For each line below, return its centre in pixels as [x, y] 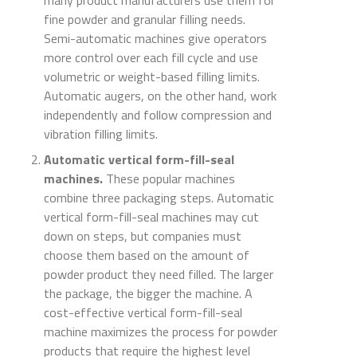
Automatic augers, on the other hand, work [160, 96]
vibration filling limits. [101, 134]
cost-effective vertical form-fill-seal [143, 313]
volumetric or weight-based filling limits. [152, 77]
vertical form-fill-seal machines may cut [151, 217]
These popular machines [169, 179]
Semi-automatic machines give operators [155, 39]
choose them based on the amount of [147, 255]
